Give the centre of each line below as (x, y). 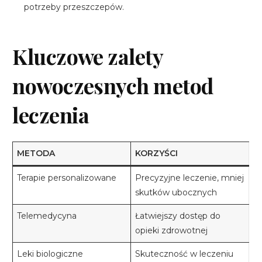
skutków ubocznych (176, 193)
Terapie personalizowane (67, 178)
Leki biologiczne (50, 254)
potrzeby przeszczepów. (74, 7)
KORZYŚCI (157, 154)
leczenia (51, 114)
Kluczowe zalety (88, 56)
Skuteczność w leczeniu (185, 254)
